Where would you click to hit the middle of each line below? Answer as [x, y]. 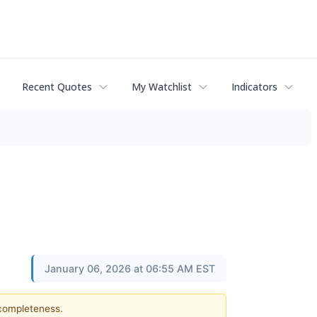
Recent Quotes [57, 87]
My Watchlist [162, 87]
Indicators [254, 87]
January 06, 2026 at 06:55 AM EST [130, 268]
